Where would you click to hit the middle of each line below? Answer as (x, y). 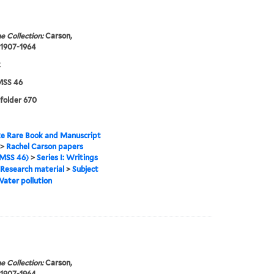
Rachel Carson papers (44, 147)
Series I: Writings (67, 158)
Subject (85, 169)
